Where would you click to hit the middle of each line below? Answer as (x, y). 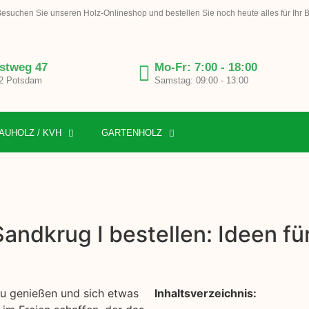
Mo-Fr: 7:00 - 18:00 (206, 68)
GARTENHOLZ (132, 133)
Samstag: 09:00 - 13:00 (201, 81)
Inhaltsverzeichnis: (206, 293)
